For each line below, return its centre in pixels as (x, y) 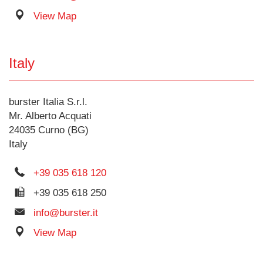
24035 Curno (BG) (49, 130)
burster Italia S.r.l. (48, 102)
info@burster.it (66, 213)
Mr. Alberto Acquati (50, 116)
